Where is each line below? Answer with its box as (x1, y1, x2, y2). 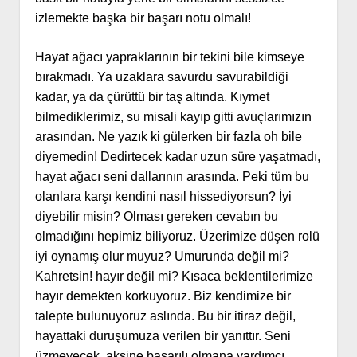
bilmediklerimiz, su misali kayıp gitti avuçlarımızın (34, 110, 312, 124)
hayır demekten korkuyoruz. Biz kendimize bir (34, 289, 291, 304)
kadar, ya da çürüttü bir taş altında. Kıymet (34, 90, 269, 104)
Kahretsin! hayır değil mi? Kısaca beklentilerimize (34, 269, 313, 284)
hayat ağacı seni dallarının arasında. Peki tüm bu (34, 170, 309, 184)
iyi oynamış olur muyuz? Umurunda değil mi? (34, 249, 289, 264)
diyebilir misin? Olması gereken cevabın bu (34, 210, 278, 224)
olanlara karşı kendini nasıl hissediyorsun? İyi (34, 190, 292, 204)
